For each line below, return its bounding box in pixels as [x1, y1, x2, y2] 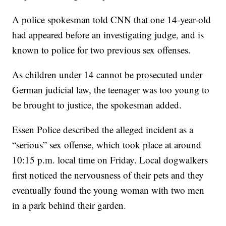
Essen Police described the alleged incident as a [12, 123, 194, 136]
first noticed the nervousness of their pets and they [12, 168, 204, 181]
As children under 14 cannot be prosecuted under [12, 68, 203, 81]
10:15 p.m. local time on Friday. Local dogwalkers [12, 153, 208, 166]
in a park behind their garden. [12, 199, 127, 211]
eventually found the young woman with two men [12, 184, 205, 196]
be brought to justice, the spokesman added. [12, 98, 182, 111]
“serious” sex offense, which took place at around [12, 138, 202, 151]
